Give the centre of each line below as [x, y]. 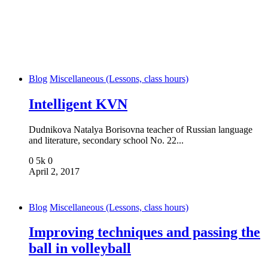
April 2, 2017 [54, 171]
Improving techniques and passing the [144, 232]
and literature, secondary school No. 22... [106, 140]
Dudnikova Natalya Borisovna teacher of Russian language [141, 129]
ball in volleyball [80, 249]
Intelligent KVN [78, 104]
